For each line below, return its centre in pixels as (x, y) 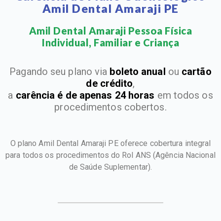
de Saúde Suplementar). (110, 167)
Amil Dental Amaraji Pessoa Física (110, 31)
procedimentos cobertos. (110, 107)
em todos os (184, 95)
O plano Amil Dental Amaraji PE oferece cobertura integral (110, 144)
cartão (197, 72)
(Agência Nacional (184, 155)
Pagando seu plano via (60, 72)
